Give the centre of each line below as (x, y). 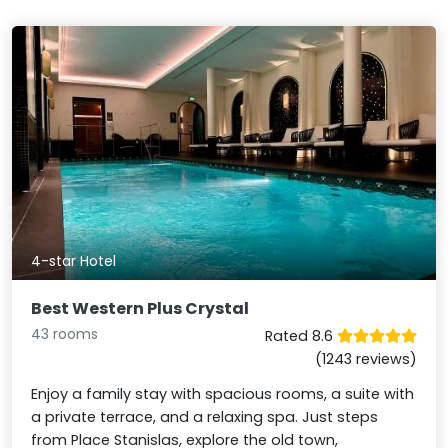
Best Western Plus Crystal (140, 309)
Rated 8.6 (300, 336)
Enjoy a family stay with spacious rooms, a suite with (223, 394)
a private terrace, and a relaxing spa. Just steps (205, 417)
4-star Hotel (74, 260)
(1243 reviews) (365, 359)
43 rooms (65, 334)
